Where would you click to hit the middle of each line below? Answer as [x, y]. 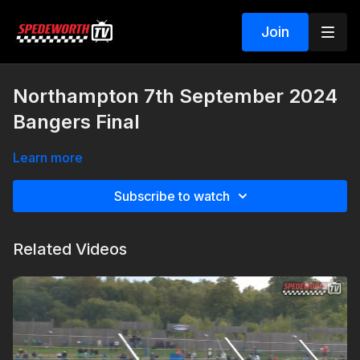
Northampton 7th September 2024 [175, 96]
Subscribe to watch [172, 196]
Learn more [48, 157]
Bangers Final [76, 122]
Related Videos [70, 249]
